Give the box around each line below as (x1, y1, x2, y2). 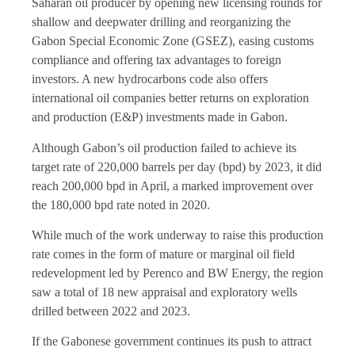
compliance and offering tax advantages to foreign (32, 53, 281, 67)
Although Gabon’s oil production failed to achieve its (32, 140, 296, 155)
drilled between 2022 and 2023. (32, 303, 190, 318)
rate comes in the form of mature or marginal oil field (32, 246, 295, 261)
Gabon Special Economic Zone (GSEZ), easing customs (32, 34, 314, 48)
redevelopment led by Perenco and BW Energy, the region (32, 265, 323, 280)
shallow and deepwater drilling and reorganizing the (32, 15, 291, 29)
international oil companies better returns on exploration (32, 91, 309, 105)
